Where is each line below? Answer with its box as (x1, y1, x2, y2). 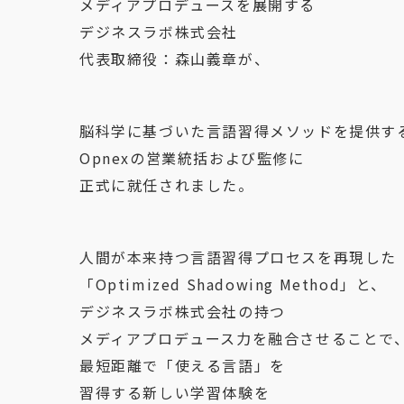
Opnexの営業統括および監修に (79, 147, 305, 169)
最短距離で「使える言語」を (79, 354, 286, 376)
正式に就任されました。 (79, 174, 254, 196)
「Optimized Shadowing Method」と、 (79, 273, 388, 295)
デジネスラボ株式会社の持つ (79, 300, 286, 322)
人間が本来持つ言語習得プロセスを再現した (79, 246, 398, 268)
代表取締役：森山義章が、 (79, 48, 271, 69)
